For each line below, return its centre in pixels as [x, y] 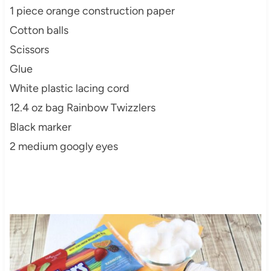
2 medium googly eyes [64, 146]
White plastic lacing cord [69, 88]
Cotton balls [39, 30]
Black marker [40, 127]
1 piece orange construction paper [92, 11]
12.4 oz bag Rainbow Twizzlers [82, 107]
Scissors [29, 49]
